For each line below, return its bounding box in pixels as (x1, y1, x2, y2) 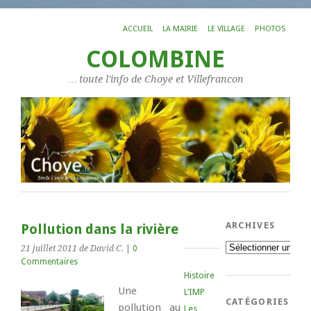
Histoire (184, 270, 215, 281)
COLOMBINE (86, 46, 225, 73)
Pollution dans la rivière (21, 221, 178, 238)
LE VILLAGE (208, 24, 245, 33)
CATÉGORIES (225, 296, 289, 308)
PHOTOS (255, 24, 285, 33)
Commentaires (21, 257, 78, 267)
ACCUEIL (123, 24, 153, 33)
